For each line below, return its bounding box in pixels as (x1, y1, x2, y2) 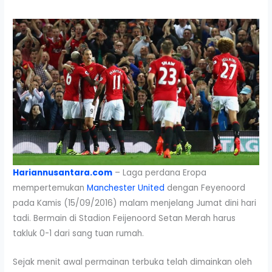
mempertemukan (13, 182, 87, 194)
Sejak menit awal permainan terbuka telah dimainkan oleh (13, 256, 253, 268)
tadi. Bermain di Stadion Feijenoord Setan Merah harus (13, 212, 236, 225)
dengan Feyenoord (165, 182, 246, 194)
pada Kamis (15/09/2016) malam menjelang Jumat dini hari (13, 197, 257, 209)
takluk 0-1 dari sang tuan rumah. (13, 228, 144, 240)
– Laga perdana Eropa (112, 167, 207, 179)
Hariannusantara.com (13, 167, 113, 179)
